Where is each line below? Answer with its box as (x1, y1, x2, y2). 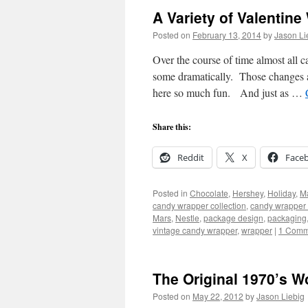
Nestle (175, 212, 199, 223)
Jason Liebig (256, 290, 305, 302)
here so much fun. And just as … (153, 85, 305, 100)
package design (203, 212, 263, 223)
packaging (267, 212, 307, 223)
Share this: (153, 121, 191, 133)
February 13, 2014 (192, 29, 261, 41)
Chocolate (190, 187, 228, 199)
